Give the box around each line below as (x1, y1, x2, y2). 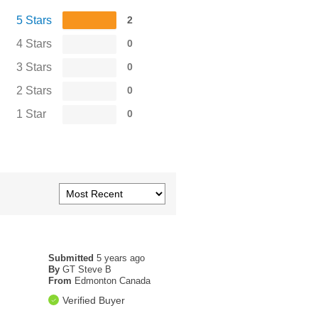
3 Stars (16, 61, 53, 74)
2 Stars (16, 84, 53, 97)
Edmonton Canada (74, 275, 150, 287)
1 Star (16, 108, 47, 121)
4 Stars (16, 38, 53, 50)
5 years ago (96, 253, 145, 264)
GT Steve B (62, 264, 111, 275)
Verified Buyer (62, 295, 125, 307)
